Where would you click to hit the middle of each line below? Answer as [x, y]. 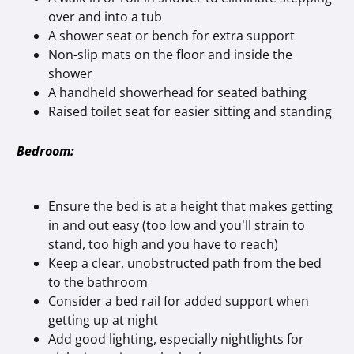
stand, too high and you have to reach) [164, 244]
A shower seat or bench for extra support [172, 35]
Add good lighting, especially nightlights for [177, 339]
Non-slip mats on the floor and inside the [171, 54]
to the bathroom [98, 282]
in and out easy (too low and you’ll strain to [177, 225]
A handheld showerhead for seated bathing [178, 92]
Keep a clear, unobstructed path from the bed [185, 263]
